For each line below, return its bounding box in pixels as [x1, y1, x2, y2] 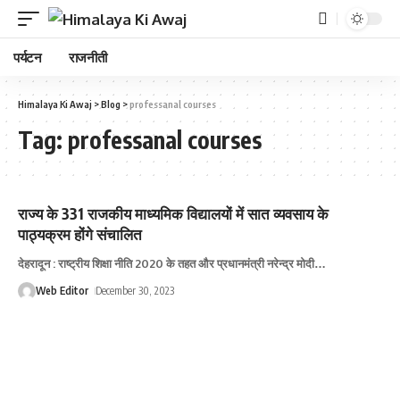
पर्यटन [13, 49, 42, 65]
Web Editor [36, 284, 88, 297]
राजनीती [68, 49, 107, 65]
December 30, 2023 [96, 284, 175, 297]
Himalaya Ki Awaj [18, 98, 92, 110]
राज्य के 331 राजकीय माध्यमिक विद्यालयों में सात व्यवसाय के [18, 204, 329, 223]
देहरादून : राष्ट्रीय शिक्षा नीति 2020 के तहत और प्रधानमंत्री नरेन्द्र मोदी [18, 256, 314, 271]
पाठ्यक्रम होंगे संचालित [18, 224, 142, 244]
